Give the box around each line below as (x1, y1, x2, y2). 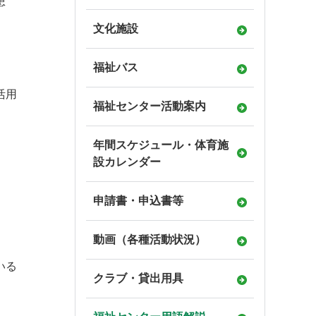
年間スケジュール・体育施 (93, 139, 229, 151)
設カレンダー (93, 156, 161, 168)
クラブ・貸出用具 (93, 272, 183, 284)
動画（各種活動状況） (93, 233, 206, 245)
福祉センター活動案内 (93, 100, 206, 112)
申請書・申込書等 (93, 195, 183, 207)
